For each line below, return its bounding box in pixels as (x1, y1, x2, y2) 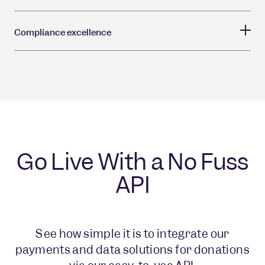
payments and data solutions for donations (15, 242, 250, 257)
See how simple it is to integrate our (35, 226, 230, 241)
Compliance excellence (14, 26, 111, 38)
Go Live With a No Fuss (17, 146, 248, 177)
